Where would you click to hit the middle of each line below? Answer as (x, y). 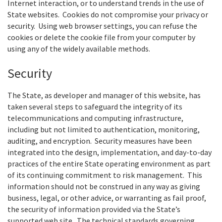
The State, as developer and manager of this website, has (104, 95)
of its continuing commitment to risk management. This (105, 175)
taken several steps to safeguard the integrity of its (95, 107)
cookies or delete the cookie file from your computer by (101, 37)
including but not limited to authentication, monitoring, (104, 130)
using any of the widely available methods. (79, 49)
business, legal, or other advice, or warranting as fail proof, (107, 198)
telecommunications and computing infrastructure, (95, 118)
